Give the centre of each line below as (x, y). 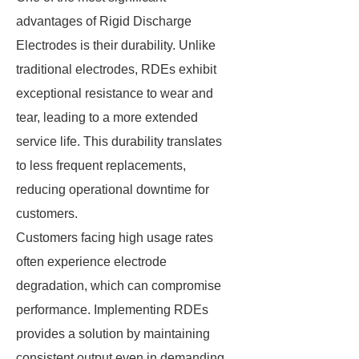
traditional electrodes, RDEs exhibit (116, 69)
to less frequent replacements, (101, 165)
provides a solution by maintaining (113, 334)
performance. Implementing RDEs (112, 310)
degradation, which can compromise (119, 286)
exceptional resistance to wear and (115, 93)
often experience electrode (91, 262)
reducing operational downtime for (113, 190)
